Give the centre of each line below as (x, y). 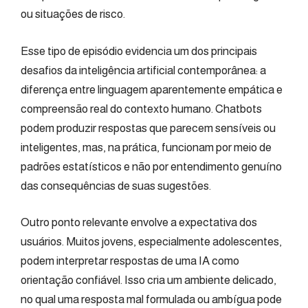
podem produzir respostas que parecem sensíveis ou (148, 128)
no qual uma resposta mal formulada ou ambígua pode (151, 299)
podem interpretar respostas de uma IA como (130, 261)
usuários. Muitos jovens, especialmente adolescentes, (151, 242)
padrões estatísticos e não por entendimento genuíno (151, 166)
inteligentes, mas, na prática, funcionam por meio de (146, 147)
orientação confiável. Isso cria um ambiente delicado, (148, 280)
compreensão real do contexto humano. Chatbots (141, 109)
